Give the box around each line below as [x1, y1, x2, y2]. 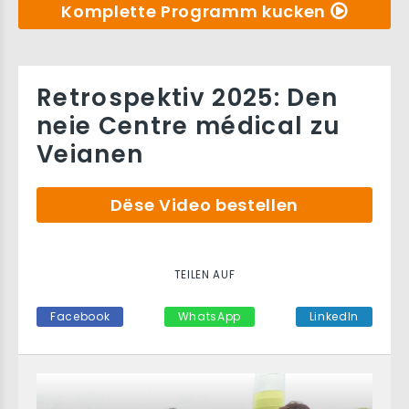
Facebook [50, 309, 110, 324]
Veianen [37, 138, 144, 171]
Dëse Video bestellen [110, 194, 299, 216]
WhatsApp [177, 309, 242, 324]
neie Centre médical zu [37, 110, 341, 142]
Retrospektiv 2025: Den [37, 81, 339, 114]
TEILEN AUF [173, 267, 236, 282]
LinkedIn [309, 309, 359, 324]
